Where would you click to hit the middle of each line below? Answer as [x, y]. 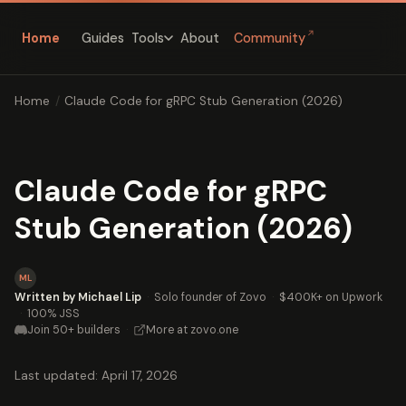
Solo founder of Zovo [210, 297]
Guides [103, 38]
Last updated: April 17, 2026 [96, 375]
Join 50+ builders [74, 329]
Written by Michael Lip [78, 297]
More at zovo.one [192, 329]
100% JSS [53, 313]
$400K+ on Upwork [331, 297]
